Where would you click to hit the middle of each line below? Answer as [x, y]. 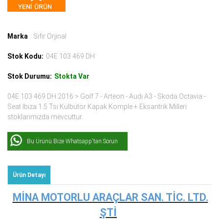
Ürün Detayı [29, 175]
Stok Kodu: [25, 56]
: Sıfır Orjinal [48, 36]
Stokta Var [72, 76]
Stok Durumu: [30, 76]
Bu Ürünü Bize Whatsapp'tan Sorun [72, 141]
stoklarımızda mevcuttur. [45, 117]
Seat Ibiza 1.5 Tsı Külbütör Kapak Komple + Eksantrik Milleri [97, 106]
